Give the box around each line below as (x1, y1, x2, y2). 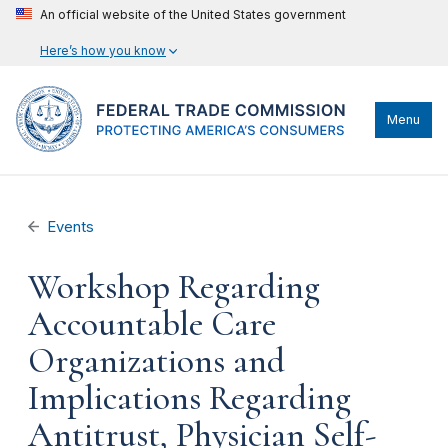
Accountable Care (28, 303, 276, 345)
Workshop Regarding (28, 266, 320, 308)
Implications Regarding (28, 377, 351, 419)
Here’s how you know (40, 43, 166, 58)
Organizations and (28, 340, 285, 382)
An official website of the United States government (40, 7, 346, 22)
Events (47, 218, 95, 236)
